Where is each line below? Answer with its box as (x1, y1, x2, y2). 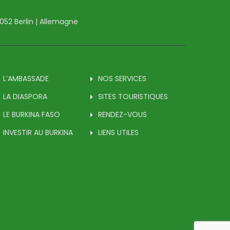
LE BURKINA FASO (3, 109, 60, 120)
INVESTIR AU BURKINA (3, 127, 73, 138)
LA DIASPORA (3, 91, 47, 102)
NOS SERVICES (98, 73, 146, 84)
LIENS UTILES (98, 127, 139, 138)
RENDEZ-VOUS (98, 109, 147, 120)
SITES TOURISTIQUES (98, 91, 168, 102)
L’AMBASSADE (3, 73, 49, 84)
